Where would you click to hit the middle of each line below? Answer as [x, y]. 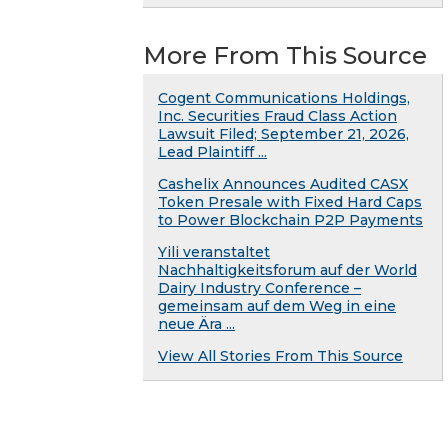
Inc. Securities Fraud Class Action [277, 115]
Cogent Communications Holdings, [284, 97]
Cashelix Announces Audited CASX [283, 183]
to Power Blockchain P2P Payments [290, 219]
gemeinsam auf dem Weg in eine [277, 305]
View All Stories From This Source [280, 355]
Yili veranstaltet [214, 251]
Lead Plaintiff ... [212, 151]
